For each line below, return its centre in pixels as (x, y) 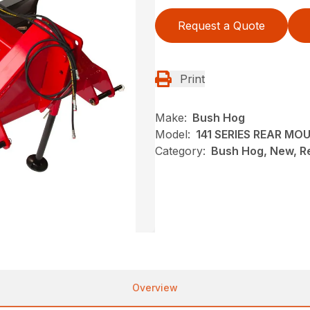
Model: (173, 134)
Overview (155, 287)
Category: (180, 151)
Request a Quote (221, 25)
